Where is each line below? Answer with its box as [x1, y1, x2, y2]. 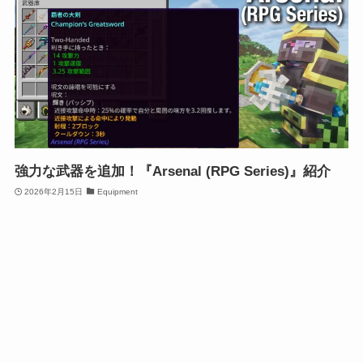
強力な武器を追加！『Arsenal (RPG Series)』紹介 [14, 164, 331, 180]
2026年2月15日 [24, 186, 83, 196]
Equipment [96, 186, 138, 196]
